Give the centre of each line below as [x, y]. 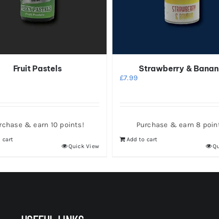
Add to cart [142, 140]
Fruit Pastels [37, 69]
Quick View [84, 146]
